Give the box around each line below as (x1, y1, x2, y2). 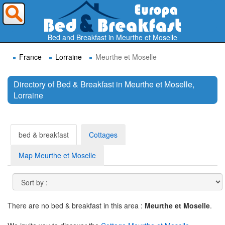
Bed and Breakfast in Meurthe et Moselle (48, 32, 177, 42)
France (19, 52, 42, 62)
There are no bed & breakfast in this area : (8, 200, 145, 210)
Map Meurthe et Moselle (19, 150, 96, 160)
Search (14, 107, 42, 120)
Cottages (89, 130, 118, 140)
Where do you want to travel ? (26, 8, 132, 19)
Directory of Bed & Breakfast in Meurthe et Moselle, (14, 78, 194, 90)
